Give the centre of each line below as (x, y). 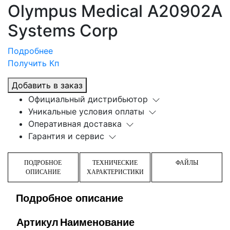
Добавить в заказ (47, 85)
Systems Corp (63, 31)
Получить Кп (33, 63)
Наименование (97, 223)
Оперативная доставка (75, 124)
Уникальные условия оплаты (86, 112)
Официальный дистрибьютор (88, 99)
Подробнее (30, 51)
